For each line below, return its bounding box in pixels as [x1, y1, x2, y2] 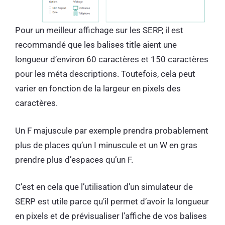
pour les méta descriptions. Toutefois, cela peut [15, 69, 195, 79]
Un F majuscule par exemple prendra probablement [15, 125, 208, 136]
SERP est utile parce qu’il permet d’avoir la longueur [15, 196, 209, 206]
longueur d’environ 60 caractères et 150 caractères [15, 54, 208, 64]
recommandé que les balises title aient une [15, 40, 177, 50]
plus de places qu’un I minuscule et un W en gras [15, 140, 197, 150]
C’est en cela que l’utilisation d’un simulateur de [15, 182, 193, 192]
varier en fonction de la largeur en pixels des [15, 83, 181, 93]
